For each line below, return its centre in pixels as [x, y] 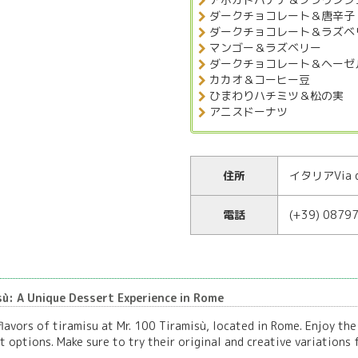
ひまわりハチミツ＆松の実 [276, 95]
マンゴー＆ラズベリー [265, 47]
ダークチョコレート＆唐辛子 [282, 15]
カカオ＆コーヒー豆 [260, 79]
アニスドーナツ [249, 111]
